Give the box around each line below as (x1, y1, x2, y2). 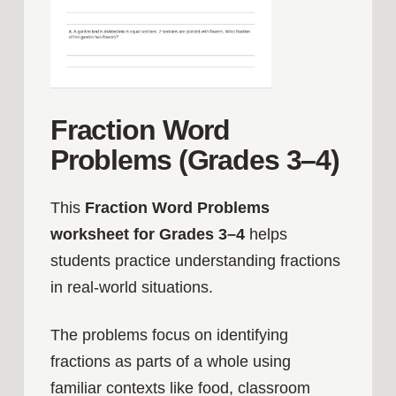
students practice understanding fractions (49, 252, 340, 270)
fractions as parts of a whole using (49, 353, 291, 370)
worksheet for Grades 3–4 (49, 225, 245, 244)
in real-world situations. (49, 278, 213, 297)
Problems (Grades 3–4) (49, 143, 340, 176)
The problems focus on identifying (49, 326, 288, 344)
